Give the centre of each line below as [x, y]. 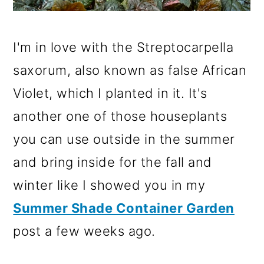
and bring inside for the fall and [113, 162]
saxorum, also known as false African [130, 70]
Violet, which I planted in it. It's [110, 93]
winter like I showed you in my [109, 185]
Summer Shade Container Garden [124, 208]
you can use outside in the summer [124, 139]
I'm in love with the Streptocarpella [123, 47]
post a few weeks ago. [84, 231]
